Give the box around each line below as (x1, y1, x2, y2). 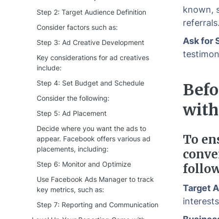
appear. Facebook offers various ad (37, 134, 151, 143)
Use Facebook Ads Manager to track (37, 175, 154, 183)
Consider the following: (37, 94, 109, 102)
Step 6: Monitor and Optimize (37, 160, 131, 168)
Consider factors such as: (37, 23, 118, 31)
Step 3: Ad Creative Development (37, 38, 144, 46)
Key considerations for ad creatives (37, 53, 149, 62)
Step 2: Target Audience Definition (37, 8, 146, 16)
